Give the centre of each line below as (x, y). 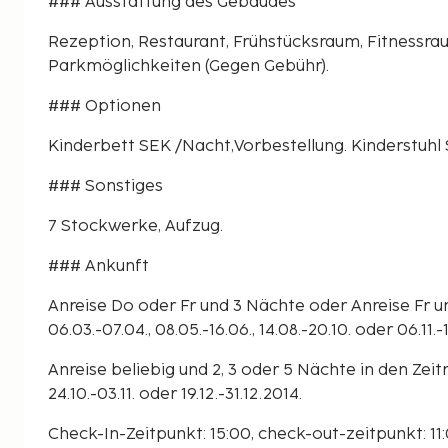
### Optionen (104, 106)
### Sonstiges (105, 186)
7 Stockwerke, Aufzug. (135, 226)
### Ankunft (98, 266)
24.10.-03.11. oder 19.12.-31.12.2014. (175, 394)
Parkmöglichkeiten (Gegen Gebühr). (188, 66)
